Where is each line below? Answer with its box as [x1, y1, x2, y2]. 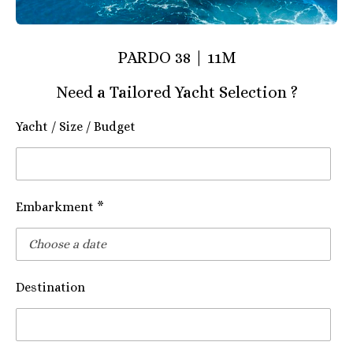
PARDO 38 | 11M [117, 48, 236, 68]
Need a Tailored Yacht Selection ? [55, 83, 298, 102]
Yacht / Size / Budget [16, 119, 136, 135]
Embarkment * [16, 199, 104, 215]
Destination [16, 280, 85, 295]
